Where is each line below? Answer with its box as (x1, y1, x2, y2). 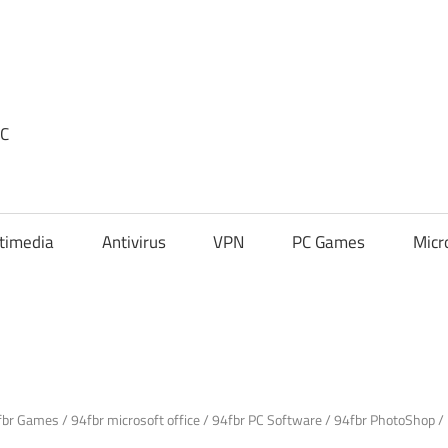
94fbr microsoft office (71, 408, 200, 430)
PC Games (292, 229, 366, 256)
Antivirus (101, 229, 166, 256)
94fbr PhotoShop (334, 408, 435, 430)
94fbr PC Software (212, 408, 322, 430)
